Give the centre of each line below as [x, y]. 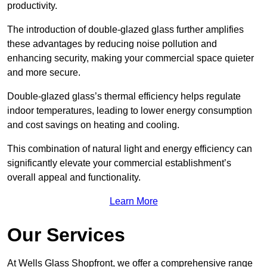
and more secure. [44, 73]
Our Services [66, 235]
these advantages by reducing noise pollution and [112, 44]
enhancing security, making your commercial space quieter [131, 58]
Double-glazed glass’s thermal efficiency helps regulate [124, 97]
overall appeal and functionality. [74, 178]
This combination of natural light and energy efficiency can [130, 149]
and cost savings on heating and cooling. [93, 125]
